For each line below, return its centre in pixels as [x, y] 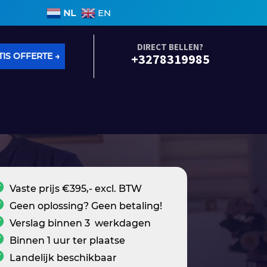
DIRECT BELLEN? [170, 47]
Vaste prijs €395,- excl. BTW [75, 188]
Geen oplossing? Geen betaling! [86, 206]
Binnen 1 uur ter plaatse [67, 240]
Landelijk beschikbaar [63, 257]
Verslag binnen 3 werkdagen [80, 223]
